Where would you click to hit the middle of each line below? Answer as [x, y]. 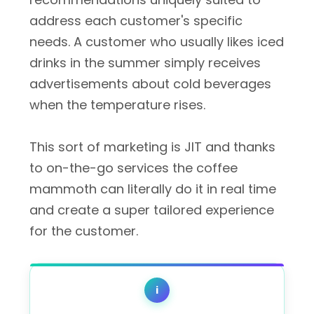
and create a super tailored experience [152, 210]
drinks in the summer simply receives [145, 63]
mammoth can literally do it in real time [153, 189]
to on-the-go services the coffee [134, 168]
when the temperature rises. [117, 105]
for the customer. [84, 231]
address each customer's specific [136, 21]
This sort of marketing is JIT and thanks [152, 147]
